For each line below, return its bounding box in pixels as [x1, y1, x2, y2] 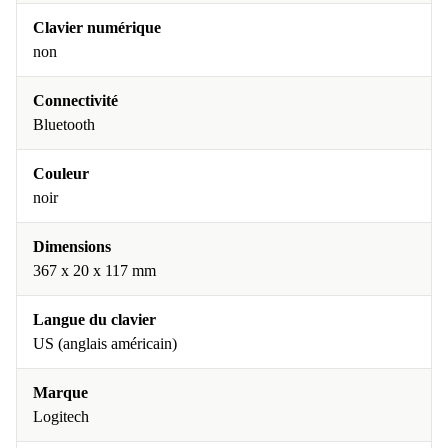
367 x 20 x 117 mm [33, 262, 156, 279]
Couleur [33, 165, 89, 182]
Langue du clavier [33, 311, 156, 328]
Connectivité [33, 92, 118, 109]
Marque [33, 384, 88, 401]
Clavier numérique [33, 19, 161, 36]
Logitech [33, 408, 89, 425]
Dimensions [33, 238, 111, 255]
